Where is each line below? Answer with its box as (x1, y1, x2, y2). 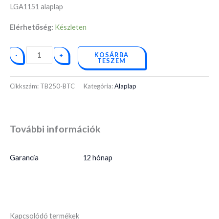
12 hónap (83, 153, 112, 162)
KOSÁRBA (94, 50, 129, 59)
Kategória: (84, 82, 114, 90)
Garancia (10, 153, 39, 162)
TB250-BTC (40, 82, 75, 90)
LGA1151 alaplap (10, 2, 63, 11)
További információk (10, 123, 101, 135)
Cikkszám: (10, 82, 40, 90)
